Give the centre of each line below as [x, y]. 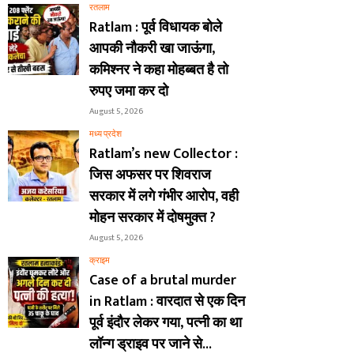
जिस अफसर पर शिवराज [150, 176]
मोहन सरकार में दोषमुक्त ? [153, 218]
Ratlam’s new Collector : [164, 154]
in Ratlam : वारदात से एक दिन [167, 302]
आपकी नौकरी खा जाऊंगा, [152, 49]
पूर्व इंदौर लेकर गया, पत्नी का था [166, 324]
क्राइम [100, 261]
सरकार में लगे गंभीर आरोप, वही [164, 197]
